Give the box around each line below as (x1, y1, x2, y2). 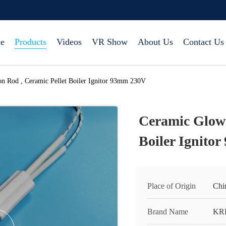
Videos (56, 37, 82, 47)
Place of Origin (147, 182, 196, 190)
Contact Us (183, 37, 224, 47)
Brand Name (147, 207, 188, 216)
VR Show (92, 37, 128, 47)
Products (15, 37, 46, 47)
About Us (138, 37, 173, 47)
